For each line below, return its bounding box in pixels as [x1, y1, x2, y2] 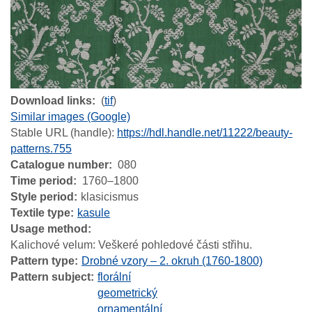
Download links [10, 94, 92, 107]
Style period [10, 190, 74, 203]
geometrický [97, 286, 157, 299]
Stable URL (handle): [10, 126, 117, 139]
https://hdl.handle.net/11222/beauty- [117, 126, 292, 139]
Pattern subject [10, 270, 91, 283]
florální [97, 270, 131, 283]
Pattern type [10, 254, 75, 267]
